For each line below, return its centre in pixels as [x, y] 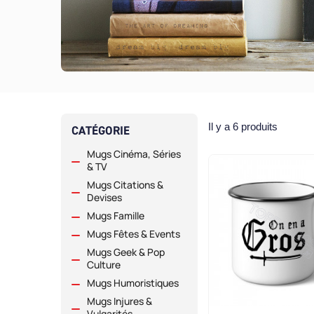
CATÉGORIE [101, 131]
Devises [104, 198]
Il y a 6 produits [243, 127]
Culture [104, 265]
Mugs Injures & [120, 301]
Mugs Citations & [125, 185]
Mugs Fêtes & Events [134, 234]
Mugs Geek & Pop [126, 252]
